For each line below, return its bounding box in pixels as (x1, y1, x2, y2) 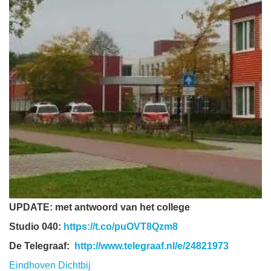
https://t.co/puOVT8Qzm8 (64, 221, 178, 232)
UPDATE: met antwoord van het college (9, 202, 190, 213)
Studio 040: (9, 221, 64, 232)
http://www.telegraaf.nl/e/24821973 (74, 241, 229, 252)
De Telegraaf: (9, 241, 74, 252)
